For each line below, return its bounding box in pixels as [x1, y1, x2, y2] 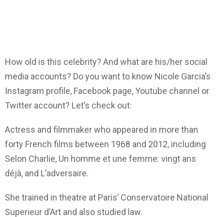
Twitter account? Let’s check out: [5, 100, 132, 111]
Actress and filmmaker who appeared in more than [5, 124, 198, 135]
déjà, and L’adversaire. [5, 168, 89, 179]
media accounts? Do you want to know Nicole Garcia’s [5, 71, 211, 82]
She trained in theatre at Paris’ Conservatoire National [5, 192, 208, 203]
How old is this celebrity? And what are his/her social [5, 57, 207, 67]
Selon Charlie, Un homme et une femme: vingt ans [5, 154, 196, 164]
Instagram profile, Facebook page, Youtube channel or [5, 86, 209, 96]
